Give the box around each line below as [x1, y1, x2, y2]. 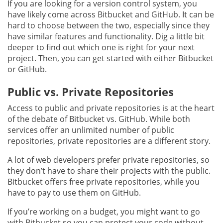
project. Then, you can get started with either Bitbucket [7, 52, 214, 64]
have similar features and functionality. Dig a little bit [7, 30, 205, 42]
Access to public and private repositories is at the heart [7, 102, 215, 113]
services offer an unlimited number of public [7, 124, 174, 135]
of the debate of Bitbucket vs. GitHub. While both [7, 113, 190, 124]
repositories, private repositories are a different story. [7, 135, 211, 146]
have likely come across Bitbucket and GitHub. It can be [7, 8, 214, 20]
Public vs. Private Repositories [7, 84, 174, 99]
